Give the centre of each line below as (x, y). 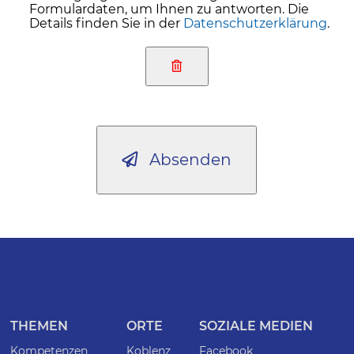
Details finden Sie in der (107, 23)
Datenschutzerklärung (256, 23)
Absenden (185, 159)
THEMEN (40, 326)
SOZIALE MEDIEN (256, 326)
